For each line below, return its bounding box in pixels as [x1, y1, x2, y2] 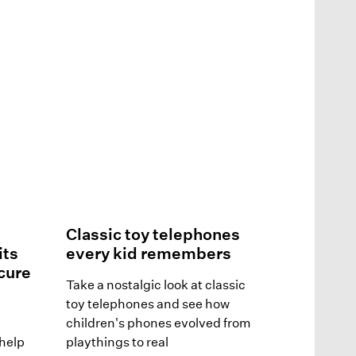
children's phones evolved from [65, 315, 251, 331]
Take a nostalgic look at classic [65, 277, 246, 292]
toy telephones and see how [65, 296, 230, 311]
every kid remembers [65, 243, 231, 263]
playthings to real [65, 334, 168, 350]
